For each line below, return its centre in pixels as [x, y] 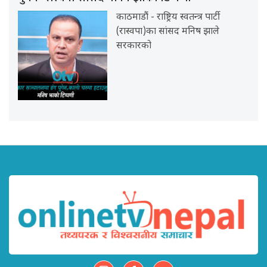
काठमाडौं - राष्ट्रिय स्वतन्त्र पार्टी [168, 17]
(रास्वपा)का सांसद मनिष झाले [168, 32]
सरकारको [134, 46]
